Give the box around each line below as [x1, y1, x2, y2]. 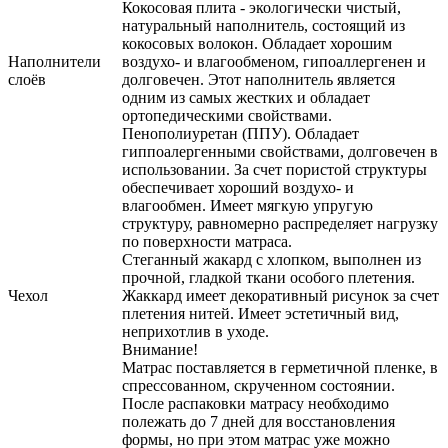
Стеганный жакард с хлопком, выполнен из [122, 251, 421, 269]
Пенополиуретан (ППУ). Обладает [122, 125, 359, 143]
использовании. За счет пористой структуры [122, 161, 427, 179]
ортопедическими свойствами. [122, 107, 332, 125]
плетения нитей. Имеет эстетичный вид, [122, 305, 399, 323]
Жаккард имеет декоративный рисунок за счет [122, 287, 439, 305]
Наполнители [8, 53, 101, 71]
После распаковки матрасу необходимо [122, 395, 389, 413]
